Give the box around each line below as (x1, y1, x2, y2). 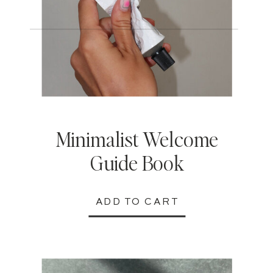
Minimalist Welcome (55, 125, 219, 152)
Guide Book (90, 149, 184, 176)
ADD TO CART (95, 197, 179, 208)
